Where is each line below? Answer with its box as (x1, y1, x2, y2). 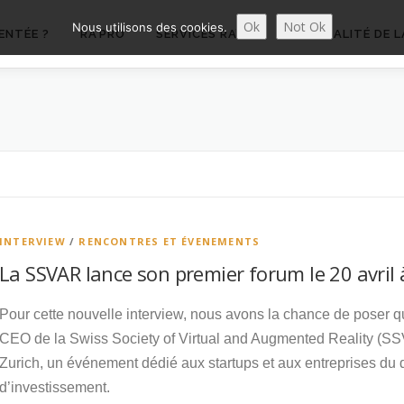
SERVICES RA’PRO (156, 27, 265, 41)
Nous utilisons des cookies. (71, 20, 227, 34)
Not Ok (282, 18, 326, 35)
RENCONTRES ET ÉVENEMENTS (78, 234, 261, 248)
